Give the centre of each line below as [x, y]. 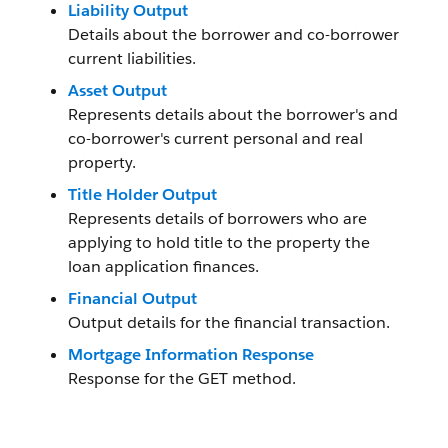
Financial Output [132, 298]
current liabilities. [132, 58]
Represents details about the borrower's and [233, 114]
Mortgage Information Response [191, 354]
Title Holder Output [142, 194]
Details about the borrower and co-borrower [233, 34]
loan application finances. [163, 266]
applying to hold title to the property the [219, 242]
